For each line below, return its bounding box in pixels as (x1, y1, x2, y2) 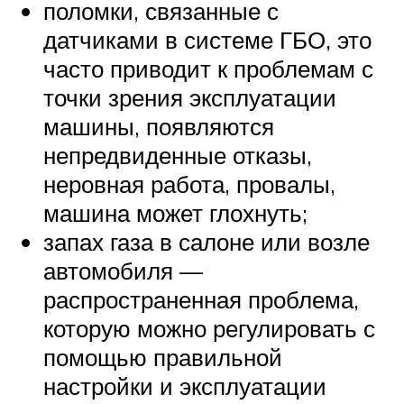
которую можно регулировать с (43, 313, 375, 343)
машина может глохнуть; (43, 197, 308, 227)
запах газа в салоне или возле (43, 226, 370, 256)
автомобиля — (43, 255, 203, 285)
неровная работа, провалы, (43, 169, 335, 198)
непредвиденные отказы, (43, 140, 312, 170)
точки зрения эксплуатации (43, 82, 336, 112)
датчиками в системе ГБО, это (43, 24, 372, 54)
